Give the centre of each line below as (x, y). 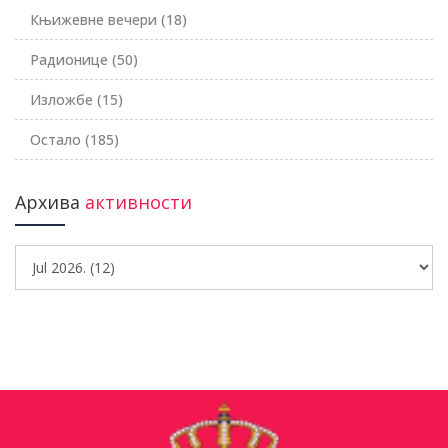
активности (138, 201)
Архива (50, 201)
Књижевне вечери (95, 19)
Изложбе (63, 99)
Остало (57, 139)
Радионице (71, 59)
